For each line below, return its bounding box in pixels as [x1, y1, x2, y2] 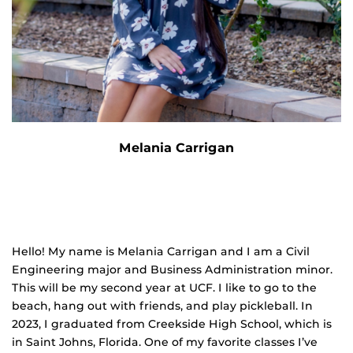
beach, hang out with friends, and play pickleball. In [12, 299, 313, 314]
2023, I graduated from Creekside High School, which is [12, 317, 332, 332]
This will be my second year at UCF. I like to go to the [12, 281, 317, 295]
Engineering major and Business [12, 262, 205, 277]
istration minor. [244, 262, 333, 277]
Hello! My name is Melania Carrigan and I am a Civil [12, 244, 310, 259]
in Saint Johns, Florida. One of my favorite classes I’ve [12, 335, 318, 350]
